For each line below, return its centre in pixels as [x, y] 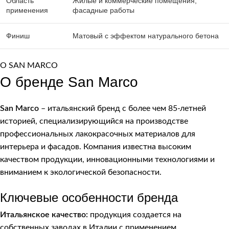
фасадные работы [104, 10]
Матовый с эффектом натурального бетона [146, 36]
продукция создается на [135, 215]
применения [27, 10]
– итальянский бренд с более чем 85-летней [122, 109]
